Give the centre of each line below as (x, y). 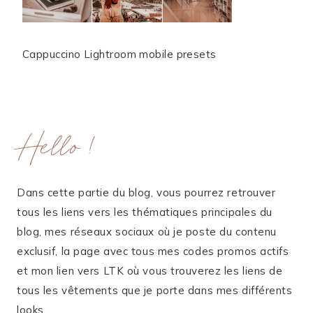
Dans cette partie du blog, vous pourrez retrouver (146, 192)
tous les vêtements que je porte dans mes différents (155, 290)
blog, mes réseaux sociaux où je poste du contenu (147, 232)
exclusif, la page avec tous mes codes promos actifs (153, 251)
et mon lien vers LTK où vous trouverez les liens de (150, 271)
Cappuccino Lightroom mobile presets (119, 54)
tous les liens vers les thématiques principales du (145, 212)
